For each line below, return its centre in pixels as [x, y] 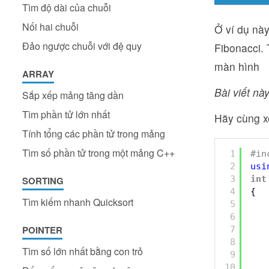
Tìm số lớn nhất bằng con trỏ [83, 251]
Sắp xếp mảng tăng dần [73, 95]
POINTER [42, 230]
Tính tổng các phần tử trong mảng [94, 134]
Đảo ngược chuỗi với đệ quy [82, 46]
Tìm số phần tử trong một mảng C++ [98, 153]
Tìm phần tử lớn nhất [66, 114]
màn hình [237, 66]
